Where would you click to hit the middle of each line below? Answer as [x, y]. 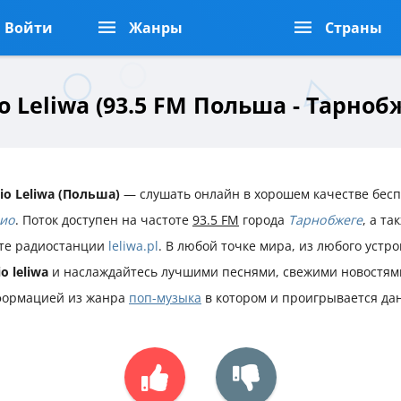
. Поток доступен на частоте [104, 219]
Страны [354, 28]
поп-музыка [165, 297]
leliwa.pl [133, 245]
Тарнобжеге [325, 219]
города [264, 219]
